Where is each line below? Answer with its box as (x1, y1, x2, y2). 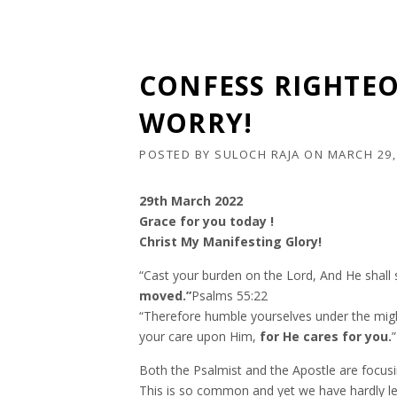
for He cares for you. (260, 328, 392, 345)
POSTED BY (139, 146, 214, 162)
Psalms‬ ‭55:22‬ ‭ (191, 287, 271, 304)
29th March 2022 (139, 192, 243, 209)
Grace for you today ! (139, 213, 274, 230)
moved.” (139, 287, 191, 304)
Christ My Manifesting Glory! (139, 233, 322, 250)
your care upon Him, (139, 328, 260, 345)
